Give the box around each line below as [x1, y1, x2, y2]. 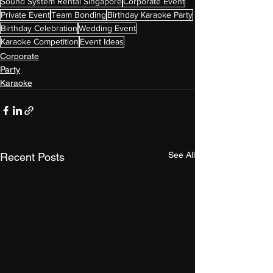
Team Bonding [51, 10, 106, 19]
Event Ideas [80, 37, 124, 46]
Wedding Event [79, 23, 136, 33]
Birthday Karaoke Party [107, 10, 193, 19]
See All [168, 150, 195, 160]
